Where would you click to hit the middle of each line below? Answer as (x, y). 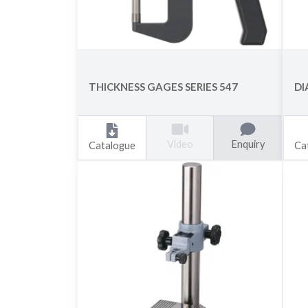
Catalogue (112, 145)
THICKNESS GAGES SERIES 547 (164, 87)
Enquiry (247, 144)
